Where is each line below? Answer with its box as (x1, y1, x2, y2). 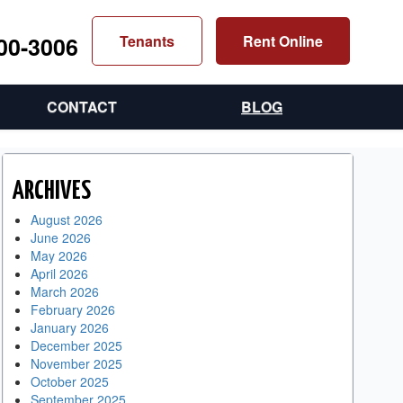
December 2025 (30, 336, 122, 354)
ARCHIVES (12, 179, 91, 204)
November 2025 (30, 354, 122, 372)
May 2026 (30, 246, 87, 264)
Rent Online (242, 31, 323, 51)
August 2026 (30, 210, 103, 228)
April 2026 (30, 264, 88, 282)
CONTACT (47, 96, 117, 118)
